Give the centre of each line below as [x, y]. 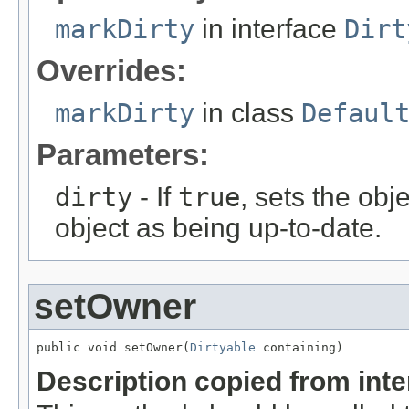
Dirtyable [223, 348]
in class [248, 113]
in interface [269, 29]
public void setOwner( [113, 348]
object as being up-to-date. [218, 228]
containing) [299, 348]
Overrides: [111, 71]
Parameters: [123, 155]
